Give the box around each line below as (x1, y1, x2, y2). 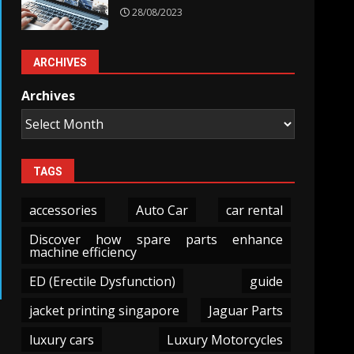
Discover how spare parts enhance (29, 230, 283, 248)
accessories (29, 201, 98, 219)
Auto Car (135, 201, 188, 219)
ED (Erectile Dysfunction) (29, 272, 176, 290)
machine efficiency (29, 243, 137, 261)
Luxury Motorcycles (166, 330, 283, 348)
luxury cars (29, 330, 95, 348)
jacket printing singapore (29, 301, 180, 319)
